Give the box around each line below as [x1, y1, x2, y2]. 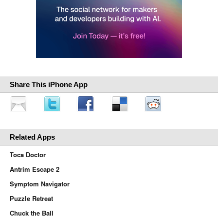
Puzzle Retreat [10, 194, 53, 203]
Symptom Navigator [10, 179, 70, 188]
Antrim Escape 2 [10, 164, 59, 174]
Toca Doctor [10, 150, 46, 159]
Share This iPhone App [10, 80, 88, 89]
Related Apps [10, 133, 55, 141]
